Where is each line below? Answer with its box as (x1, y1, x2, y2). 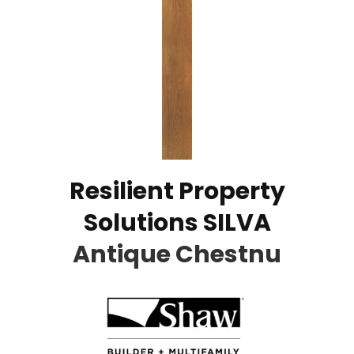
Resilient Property (69, 174, 285, 208)
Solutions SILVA (83, 205, 271, 239)
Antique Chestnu (73, 237, 281, 271)
